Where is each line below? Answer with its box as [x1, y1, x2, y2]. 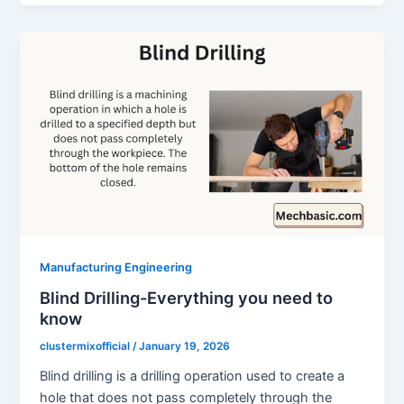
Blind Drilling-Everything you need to [40, 288, 334, 308]
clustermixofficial [40, 340, 133, 353]
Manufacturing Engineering [40, 260, 193, 274]
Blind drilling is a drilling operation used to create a [40, 368, 345, 385]
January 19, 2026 [139, 340, 231, 353]
